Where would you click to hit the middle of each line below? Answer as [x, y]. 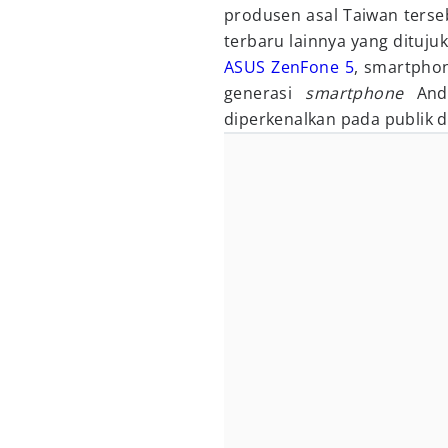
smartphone [354, 93]
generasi [265, 93]
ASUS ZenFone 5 [289, 67]
